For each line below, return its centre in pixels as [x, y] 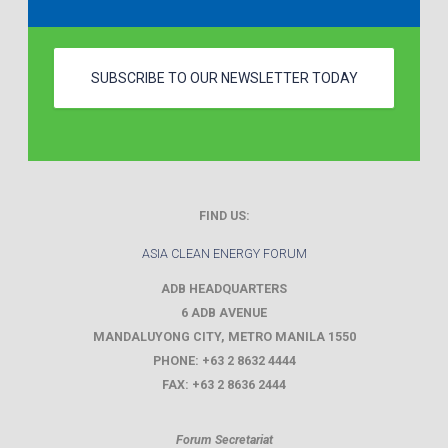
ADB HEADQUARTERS [224, 289]
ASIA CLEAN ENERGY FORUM [224, 254]
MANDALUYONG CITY [156, 337]
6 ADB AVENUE [224, 313]
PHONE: [177, 361]
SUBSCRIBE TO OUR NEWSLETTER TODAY [224, 78]
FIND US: [224, 216]
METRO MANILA [276, 337]
